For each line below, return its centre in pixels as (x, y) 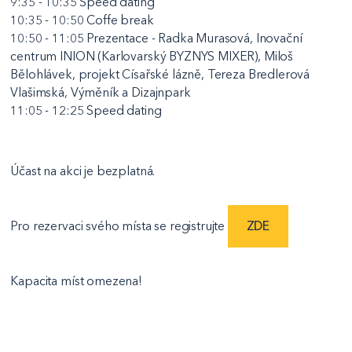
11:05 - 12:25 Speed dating (86, 110)
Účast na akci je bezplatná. (83, 171)
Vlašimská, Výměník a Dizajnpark (101, 92)
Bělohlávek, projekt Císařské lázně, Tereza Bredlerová (160, 74)
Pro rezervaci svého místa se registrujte (119, 226)
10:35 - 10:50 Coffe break (82, 20)
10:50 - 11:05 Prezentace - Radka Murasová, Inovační (156, 38)
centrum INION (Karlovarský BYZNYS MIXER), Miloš (152, 56)
